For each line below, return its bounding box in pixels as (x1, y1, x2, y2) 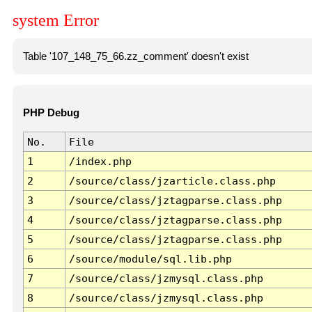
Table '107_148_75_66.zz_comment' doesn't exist (22, 50, 249, 62)
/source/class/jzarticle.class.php (68, 175, 276, 187)
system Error (13, 11, 99, 30)
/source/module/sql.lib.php (68, 253, 232, 265)
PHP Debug (22, 107, 79, 119)
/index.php (68, 155, 132, 168)
